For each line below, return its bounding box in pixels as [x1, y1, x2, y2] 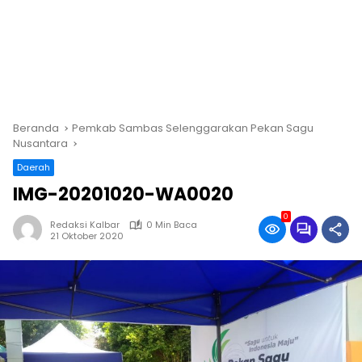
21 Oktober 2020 [50, 229, 124, 242]
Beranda [13, 120, 59, 137]
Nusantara [13, 136, 68, 152]
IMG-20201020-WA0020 [13, 182, 234, 208]
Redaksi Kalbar [50, 218, 120, 232]
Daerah [17, 161, 50, 175]
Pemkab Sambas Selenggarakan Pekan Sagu [72, 120, 314, 137]
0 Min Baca [146, 218, 197, 232]
